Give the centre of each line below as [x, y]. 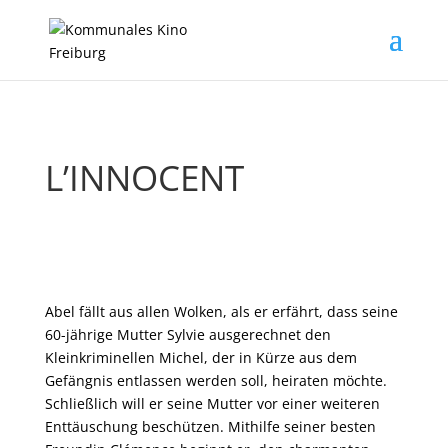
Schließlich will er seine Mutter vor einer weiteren [212, 403]
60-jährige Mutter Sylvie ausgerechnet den [187, 334]
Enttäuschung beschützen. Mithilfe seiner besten [210, 426]
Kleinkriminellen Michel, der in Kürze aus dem [200, 357]
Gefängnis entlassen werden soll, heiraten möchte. [215, 380]
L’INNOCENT [144, 177]
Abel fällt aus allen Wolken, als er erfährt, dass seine [221, 311]
